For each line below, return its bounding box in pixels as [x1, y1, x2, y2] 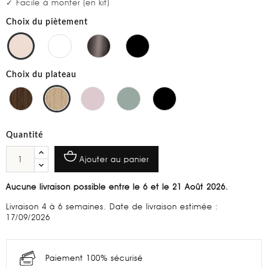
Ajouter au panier [80, 154, 149, 164]
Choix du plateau [6, 71, 77, 79]
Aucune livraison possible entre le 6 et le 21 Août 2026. [6, 182, 229, 191]
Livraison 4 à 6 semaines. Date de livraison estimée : [6, 202, 218, 211]
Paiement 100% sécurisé [45, 253, 143, 263]
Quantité [6, 131, 43, 139]
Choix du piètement [6, 18, 88, 26]
